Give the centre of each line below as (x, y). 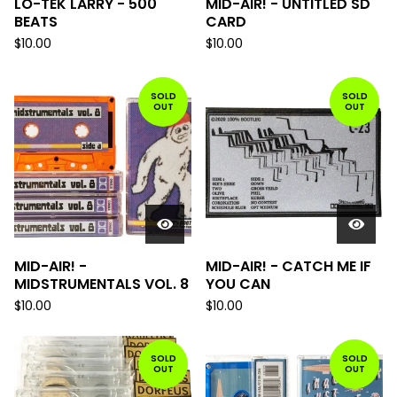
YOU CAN (238, 284)
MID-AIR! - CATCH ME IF (288, 266)
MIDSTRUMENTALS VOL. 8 (101, 284)
